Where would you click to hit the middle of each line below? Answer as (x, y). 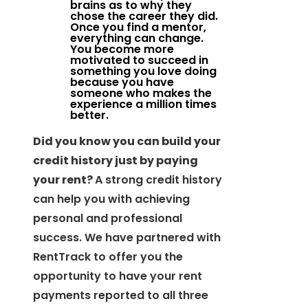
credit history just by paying (115, 161)
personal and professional (108, 219)
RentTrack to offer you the (108, 257)
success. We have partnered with (127, 238)
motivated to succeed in (139, 60)
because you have (122, 82)
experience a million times (143, 104)
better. (89, 115)
